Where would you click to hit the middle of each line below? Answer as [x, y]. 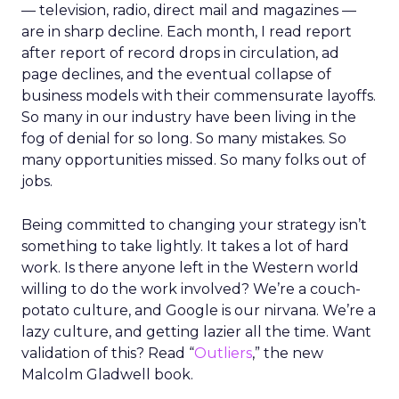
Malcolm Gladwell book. [107, 375]
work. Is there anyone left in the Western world [190, 268]
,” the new [288, 353]
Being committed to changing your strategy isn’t [194, 225]
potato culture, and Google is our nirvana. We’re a [199, 310]
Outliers [223, 353]
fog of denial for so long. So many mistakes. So [184, 138]
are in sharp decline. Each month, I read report [187, 32]
